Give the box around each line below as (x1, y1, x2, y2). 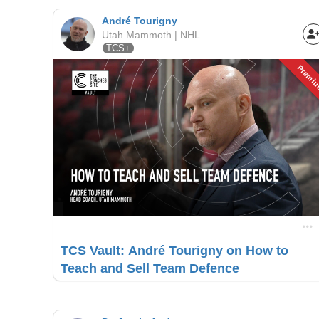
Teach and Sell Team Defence (60, 261, 239, 276)
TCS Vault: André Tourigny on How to (60, 243, 288, 258)
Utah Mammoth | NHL (101, 29, 200, 41)
